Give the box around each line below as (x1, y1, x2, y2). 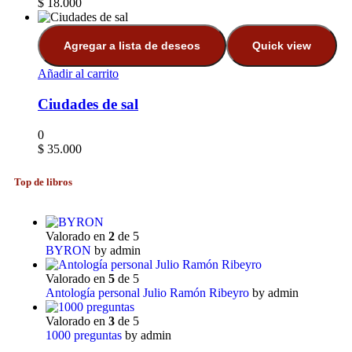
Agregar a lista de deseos (64, 39, 200, 53)
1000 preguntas (46, 328, 122, 342)
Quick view (252, 39, 311, 53)
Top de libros (14, 175, 72, 188)
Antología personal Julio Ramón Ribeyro (46, 285, 249, 299)
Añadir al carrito (38, 67, 119, 81)
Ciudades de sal (38, 96, 138, 113)
